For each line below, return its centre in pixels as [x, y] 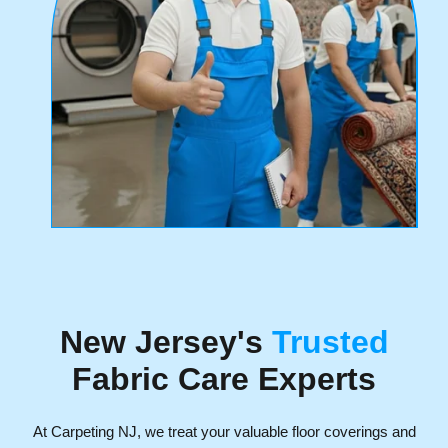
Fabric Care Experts [224, 378]
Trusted [330, 341]
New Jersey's [165, 341]
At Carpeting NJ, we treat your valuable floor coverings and [224, 431]
